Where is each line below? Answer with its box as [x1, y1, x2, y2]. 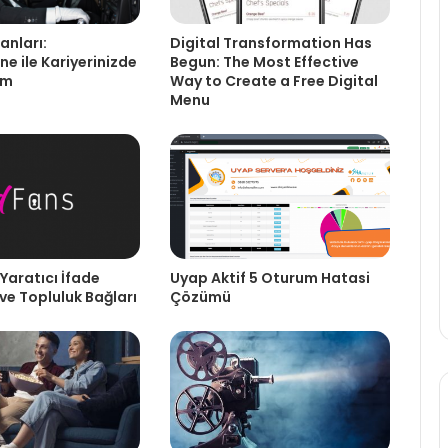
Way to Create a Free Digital [169, 71, 378, 92]
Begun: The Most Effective [169, 52, 359, 73]
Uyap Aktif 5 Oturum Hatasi [169, 267, 370, 288]
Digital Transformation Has [169, 33, 372, 54]
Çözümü [169, 286, 231, 307]
